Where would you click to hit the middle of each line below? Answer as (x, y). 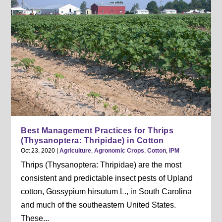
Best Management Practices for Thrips (97, 130)
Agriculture (76, 150)
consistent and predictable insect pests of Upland (107, 178)
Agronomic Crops (119, 150)
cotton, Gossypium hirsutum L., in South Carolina (107, 191)
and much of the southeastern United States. (99, 205)
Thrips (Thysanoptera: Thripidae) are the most (101, 165)
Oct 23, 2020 (38, 150)
